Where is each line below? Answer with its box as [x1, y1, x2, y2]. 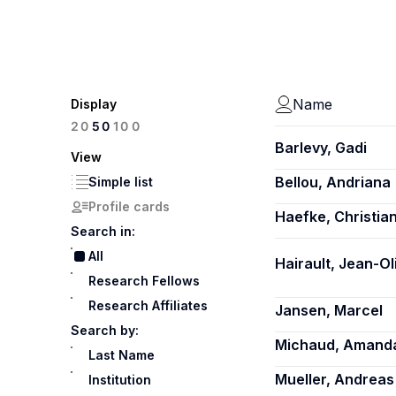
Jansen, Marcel [275, 301, 383, 319]
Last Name [88, 347, 155, 362]
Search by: [71, 323, 139, 338]
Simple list [88, 174, 153, 189]
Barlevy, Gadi [275, 139, 367, 156]
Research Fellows [88, 273, 200, 288]
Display [71, 96, 117, 111]
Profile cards [88, 199, 170, 214]
